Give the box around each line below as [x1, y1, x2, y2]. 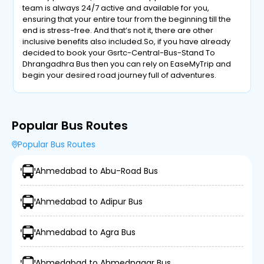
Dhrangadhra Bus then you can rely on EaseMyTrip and [22, 58, 232, 70]
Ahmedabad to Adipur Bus [35, 196, 143, 207]
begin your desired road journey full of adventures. [22, 70, 217, 81]
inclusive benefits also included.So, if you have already [22, 36, 231, 47]
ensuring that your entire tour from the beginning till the [22, 14, 232, 25]
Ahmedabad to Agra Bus [35, 226, 136, 238]
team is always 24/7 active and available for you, [22, 2, 210, 14]
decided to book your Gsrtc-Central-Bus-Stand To [22, 47, 216, 58]
